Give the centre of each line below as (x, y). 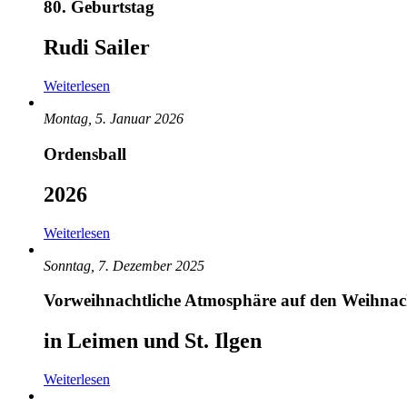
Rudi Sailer (97, 48)
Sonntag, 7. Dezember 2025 (124, 265)
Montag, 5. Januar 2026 (114, 119)
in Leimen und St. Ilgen (153, 341)
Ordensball (85, 154)
